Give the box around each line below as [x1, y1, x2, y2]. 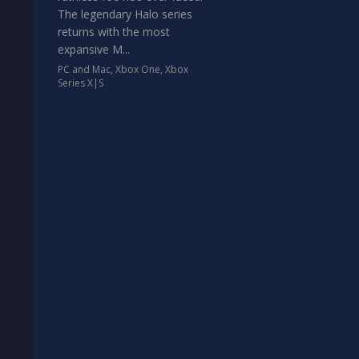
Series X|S [58, 76, 103, 90]
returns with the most [58, 24, 170, 39]
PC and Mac [58, 63, 111, 76]
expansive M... [58, 42, 130, 57]
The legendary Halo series [58, 6, 192, 22]
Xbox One [115, 63, 160, 76]
